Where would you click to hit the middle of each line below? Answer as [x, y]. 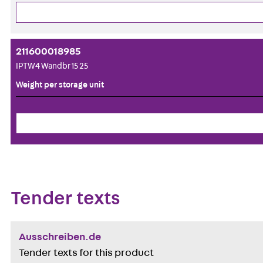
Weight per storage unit [60, 85]
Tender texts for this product [86, 253]
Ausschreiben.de [60, 237]
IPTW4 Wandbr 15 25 [52, 66]
